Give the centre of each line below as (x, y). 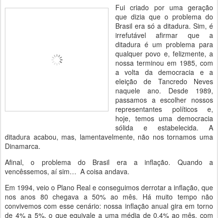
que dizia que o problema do (164, 17)
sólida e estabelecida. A (164, 127)
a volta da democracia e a (164, 72)
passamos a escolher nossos (164, 100)
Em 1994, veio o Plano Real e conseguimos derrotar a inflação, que (109, 187)
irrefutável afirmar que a (164, 35)
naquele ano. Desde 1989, (164, 91)
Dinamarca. (25, 146)
